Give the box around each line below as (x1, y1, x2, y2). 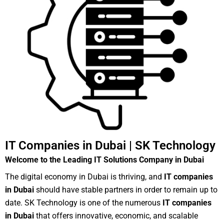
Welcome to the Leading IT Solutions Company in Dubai (5, 154, 204, 164)
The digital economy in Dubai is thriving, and (5, 171, 164, 181)
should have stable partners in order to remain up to (36, 184, 217, 194)
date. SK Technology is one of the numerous (5, 197, 162, 207)
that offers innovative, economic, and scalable (34, 210, 198, 220)
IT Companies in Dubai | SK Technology (5, 138, 215, 152)
